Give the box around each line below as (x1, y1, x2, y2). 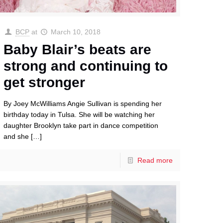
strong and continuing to (3, 58, 168, 74)
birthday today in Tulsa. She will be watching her (3, 111, 155, 119)
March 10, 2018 (51, 28, 101, 36)
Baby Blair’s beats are (3, 42, 152, 58)
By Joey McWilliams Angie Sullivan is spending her (3, 100, 162, 108)
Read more (137, 156, 173, 165)
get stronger (3, 75, 86, 91)
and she (3, 132, 29, 141)
